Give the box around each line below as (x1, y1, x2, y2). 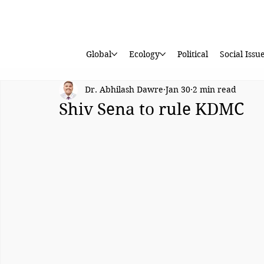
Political (177, 49, 208, 60)
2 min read (193, 84, 236, 95)
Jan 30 (166, 84, 190, 95)
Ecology (128, 49, 160, 60)
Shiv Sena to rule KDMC (59, 99, 244, 119)
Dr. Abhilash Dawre (85, 84, 163, 95)
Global (85, 49, 111, 60)
